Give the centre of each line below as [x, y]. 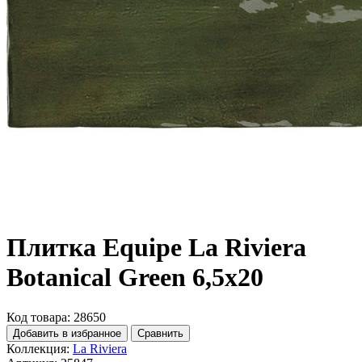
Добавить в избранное [67, 333]
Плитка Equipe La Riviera [156, 248]
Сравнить [160, 333]
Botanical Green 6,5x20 [135, 278]
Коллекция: [38, 348]
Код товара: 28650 [56, 317]
